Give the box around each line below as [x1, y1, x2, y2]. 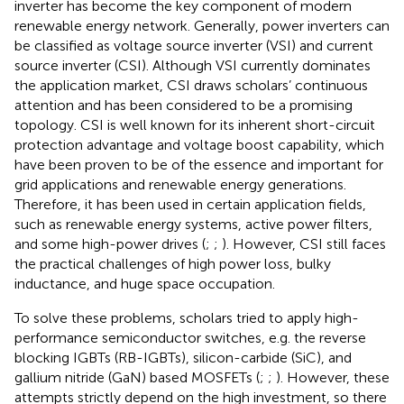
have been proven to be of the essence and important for [14, 155, 383, 173]
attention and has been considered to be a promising [14, 96, 353, 114]
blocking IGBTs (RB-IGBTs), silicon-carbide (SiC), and [14, 348, 352, 366]
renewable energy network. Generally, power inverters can [14, 16, 390, 34]
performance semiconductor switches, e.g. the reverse [14, 328, 366, 346]
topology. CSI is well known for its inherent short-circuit [14, 115, 375, 133]
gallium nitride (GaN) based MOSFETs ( [14, 368, 260, 386]
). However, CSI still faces [222, 234, 386, 252]
